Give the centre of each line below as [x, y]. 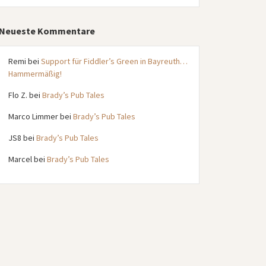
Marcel [20, 159]
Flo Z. [18, 95]
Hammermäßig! [35, 73]
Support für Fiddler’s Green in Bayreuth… [114, 61]
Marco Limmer [33, 116]
